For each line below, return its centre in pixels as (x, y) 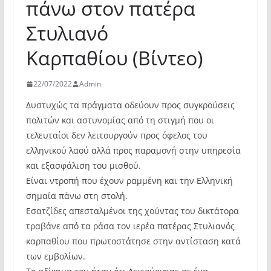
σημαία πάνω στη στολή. (77, 196)
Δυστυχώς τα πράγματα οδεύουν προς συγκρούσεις (130, 105)
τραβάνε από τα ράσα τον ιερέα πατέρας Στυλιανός (130, 226)
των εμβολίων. (55, 256)
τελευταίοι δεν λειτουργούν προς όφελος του (116, 135)
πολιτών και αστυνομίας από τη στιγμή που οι (120, 120)
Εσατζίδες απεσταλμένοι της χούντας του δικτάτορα (132, 211)
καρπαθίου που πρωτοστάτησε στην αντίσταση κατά (133, 241)
